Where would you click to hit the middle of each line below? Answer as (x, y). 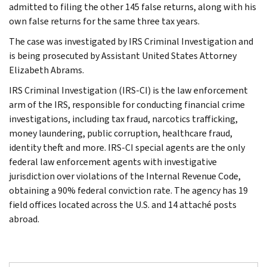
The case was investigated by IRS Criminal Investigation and (131, 41)
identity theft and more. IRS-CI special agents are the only (127, 147)
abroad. (24, 219)
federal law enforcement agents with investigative (113, 162)
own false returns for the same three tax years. (104, 21)
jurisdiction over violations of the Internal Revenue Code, (125, 176)
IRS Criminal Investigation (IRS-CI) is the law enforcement (128, 90)
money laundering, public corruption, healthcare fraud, (121, 133)
